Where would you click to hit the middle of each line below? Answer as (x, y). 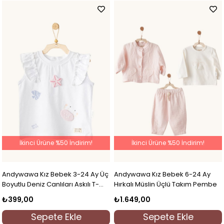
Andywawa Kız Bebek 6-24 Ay (162, 174)
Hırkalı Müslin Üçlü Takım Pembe (166, 184)
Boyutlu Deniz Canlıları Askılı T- (51, 184)
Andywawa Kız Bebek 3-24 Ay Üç (55, 174)
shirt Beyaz (20, 194)
